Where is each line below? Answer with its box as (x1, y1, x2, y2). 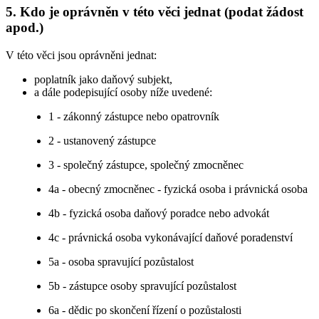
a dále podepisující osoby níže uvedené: (34, 86, 212, 99)
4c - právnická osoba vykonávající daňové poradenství (48, 231, 293, 244)
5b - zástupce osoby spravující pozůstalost (48, 280, 237, 293)
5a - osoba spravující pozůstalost (48, 256, 194, 268)
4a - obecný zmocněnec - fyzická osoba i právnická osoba (48, 183, 308, 196)
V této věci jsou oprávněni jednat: (6, 49, 157, 62)
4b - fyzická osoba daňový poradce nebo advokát (48, 207, 270, 220)
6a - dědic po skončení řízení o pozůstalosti (48, 304, 242, 317)
